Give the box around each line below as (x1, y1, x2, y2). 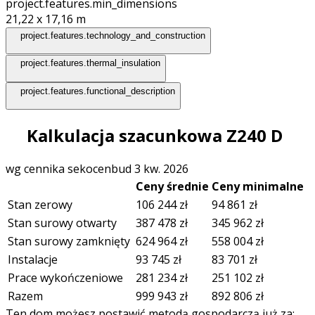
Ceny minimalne (212, 178, 304, 194)
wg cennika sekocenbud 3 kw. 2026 (6, 160, 188, 176)
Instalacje (8, 251, 58, 267)
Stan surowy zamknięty (8, 233, 133, 249)
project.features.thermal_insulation (20, 58, 161, 69)
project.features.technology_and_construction (20, 30, 206, 41)
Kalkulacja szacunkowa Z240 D (22, 123, 283, 147)
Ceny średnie (136, 178, 209, 194)
